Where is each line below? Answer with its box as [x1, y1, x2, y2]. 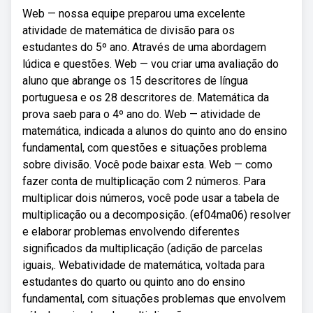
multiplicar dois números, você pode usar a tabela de [22, 191, 279, 205]
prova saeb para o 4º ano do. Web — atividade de [22, 108, 261, 121]
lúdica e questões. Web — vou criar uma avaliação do [22, 57, 279, 71]
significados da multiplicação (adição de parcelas [22, 242, 263, 255]
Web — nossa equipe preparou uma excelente [22, 7, 245, 20]
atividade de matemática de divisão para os [22, 24, 235, 37]
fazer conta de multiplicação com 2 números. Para [22, 175, 265, 188]
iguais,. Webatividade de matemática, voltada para [22, 259, 265, 272]
